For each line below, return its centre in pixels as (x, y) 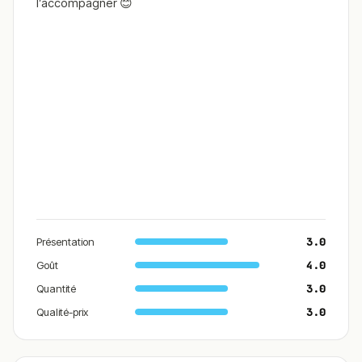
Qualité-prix (62, 311)
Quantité (56, 288)
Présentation (65, 241)
